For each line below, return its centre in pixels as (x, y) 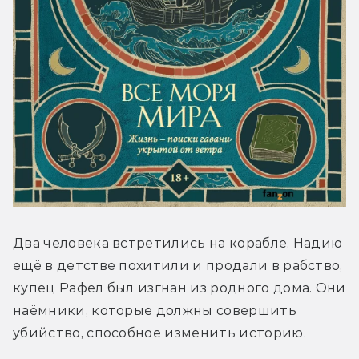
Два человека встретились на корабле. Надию (178, 244)
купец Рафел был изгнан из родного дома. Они (179, 288)
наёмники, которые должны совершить (155, 311)
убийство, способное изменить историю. (161, 333)
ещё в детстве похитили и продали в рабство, (178, 266)
